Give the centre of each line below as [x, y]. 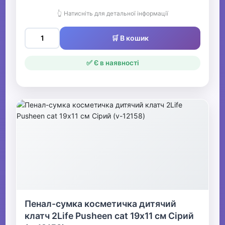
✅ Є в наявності [113, 63]
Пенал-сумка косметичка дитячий [101, 204]
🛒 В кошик [130, 38]
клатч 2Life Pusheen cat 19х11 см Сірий [109, 216]
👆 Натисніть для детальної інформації [113, 14]
